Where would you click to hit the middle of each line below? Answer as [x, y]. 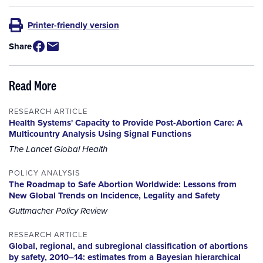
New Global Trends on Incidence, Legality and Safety [114, 196]
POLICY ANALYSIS [45, 173]
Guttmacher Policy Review [58, 212]
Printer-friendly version [73, 25]
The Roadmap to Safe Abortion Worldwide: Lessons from [123, 185]
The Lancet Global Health [58, 150]
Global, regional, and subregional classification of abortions [128, 246]
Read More [33, 86]
